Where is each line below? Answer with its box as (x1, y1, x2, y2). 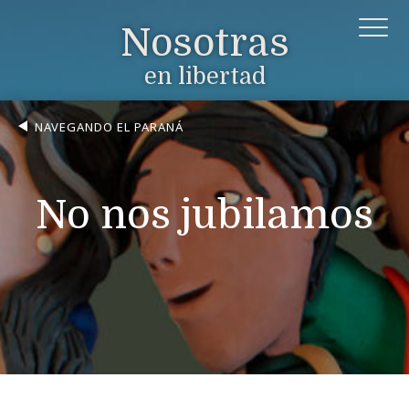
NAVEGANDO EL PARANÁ (35, 119, 184, 135)
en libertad (143, 62, 266, 89)
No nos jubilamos (36, 192, 373, 238)
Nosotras (120, 20, 289, 65)
